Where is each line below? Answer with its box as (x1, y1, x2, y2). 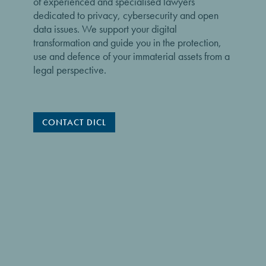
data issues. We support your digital (33, 22, 177, 36)
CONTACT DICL (42, 116, 106, 128)
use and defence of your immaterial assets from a (33, 49, 230, 63)
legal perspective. (33, 63, 106, 77)
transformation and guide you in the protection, (33, 36, 221, 49)
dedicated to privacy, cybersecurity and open (33, 8, 218, 22)
